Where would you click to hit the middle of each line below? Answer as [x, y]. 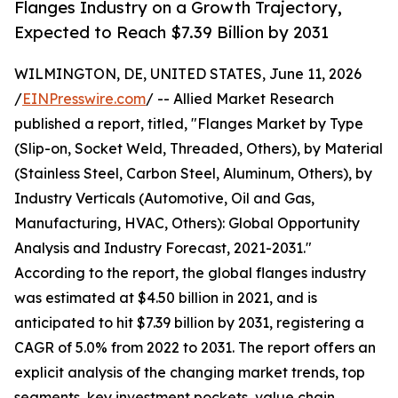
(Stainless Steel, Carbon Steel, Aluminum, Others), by [193, 174]
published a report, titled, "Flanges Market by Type [189, 124]
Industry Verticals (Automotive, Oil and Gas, [164, 199]
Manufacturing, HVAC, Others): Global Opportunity [187, 223]
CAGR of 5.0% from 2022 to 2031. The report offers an [195, 348]
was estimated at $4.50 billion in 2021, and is [166, 298]
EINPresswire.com [84, 99]
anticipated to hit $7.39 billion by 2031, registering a [189, 323]
